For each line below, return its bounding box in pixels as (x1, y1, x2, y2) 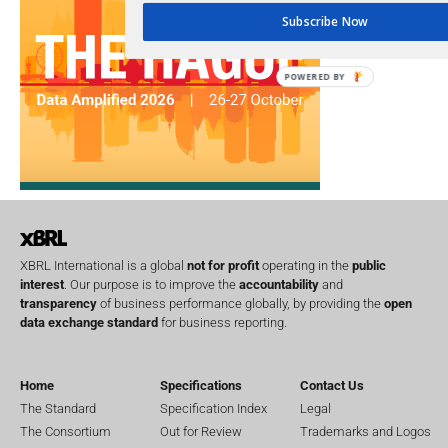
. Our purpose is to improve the (64, 277, 239, 293)
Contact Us (300, 377, 364, 393)
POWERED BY (284, 70, 346, 82)
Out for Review (160, 423, 242, 439)
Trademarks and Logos (300, 423, 431, 439)
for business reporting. (158, 315, 287, 331)
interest (20, 277, 64, 293)
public (352, 258, 386, 274)
